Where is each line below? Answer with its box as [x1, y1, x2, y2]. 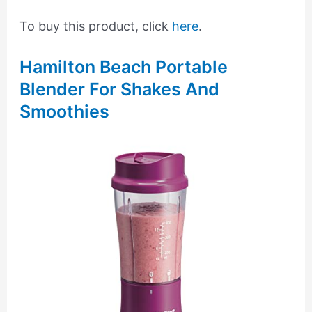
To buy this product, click [19, 18, 172, 33]
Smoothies [19, 101, 109, 123]
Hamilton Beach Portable [19, 56, 228, 78]
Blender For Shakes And [19, 79, 219, 100]
